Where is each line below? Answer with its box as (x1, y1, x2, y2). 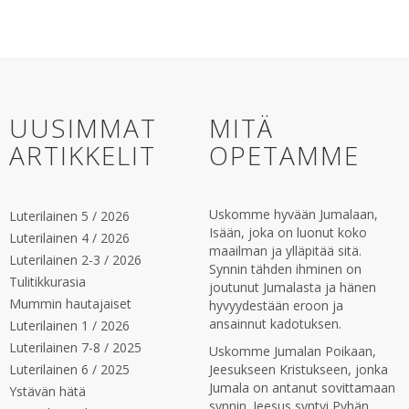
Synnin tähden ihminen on (209, 260, 362, 278)
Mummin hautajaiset (9, 295, 131, 312)
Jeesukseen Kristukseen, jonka (209, 361, 388, 378)
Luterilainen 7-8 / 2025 (9, 339, 142, 356)
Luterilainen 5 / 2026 (9, 207, 130, 225)
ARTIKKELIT (9, 138, 156, 173)
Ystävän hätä (9, 383, 86, 400)
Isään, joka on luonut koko (209, 224, 367, 241)
